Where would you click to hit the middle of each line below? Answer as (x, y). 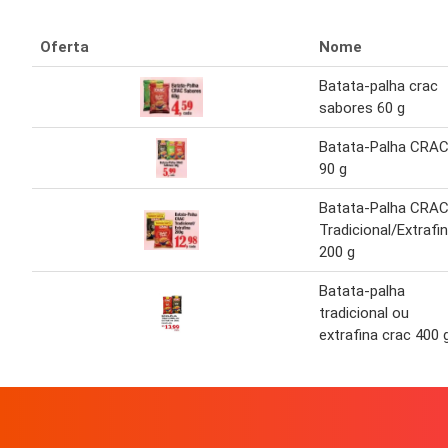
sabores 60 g (362, 108)
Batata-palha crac (378, 86)
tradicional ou (364, 313)
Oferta (64, 47)
